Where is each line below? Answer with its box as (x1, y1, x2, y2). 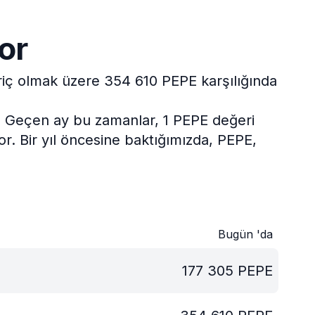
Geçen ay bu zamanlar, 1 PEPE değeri (4, 112, 255, 129)
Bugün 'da (218, 227, 273, 241)
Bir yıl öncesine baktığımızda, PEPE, (19, 131, 257, 148)
